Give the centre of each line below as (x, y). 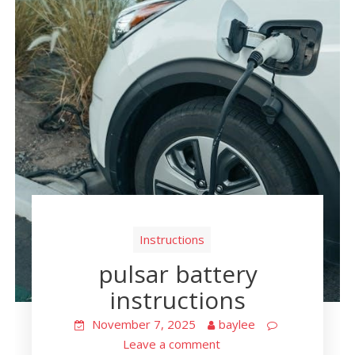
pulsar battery (177, 274)
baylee (237, 324)
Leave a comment (172, 344)
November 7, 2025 (143, 324)
